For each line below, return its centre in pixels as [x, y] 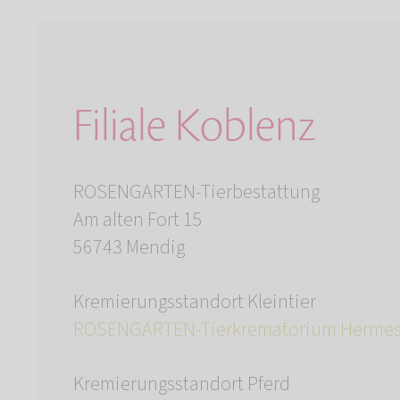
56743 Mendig [129, 248]
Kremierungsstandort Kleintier [195, 302]
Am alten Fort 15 [138, 220]
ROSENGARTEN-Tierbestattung [196, 192]
